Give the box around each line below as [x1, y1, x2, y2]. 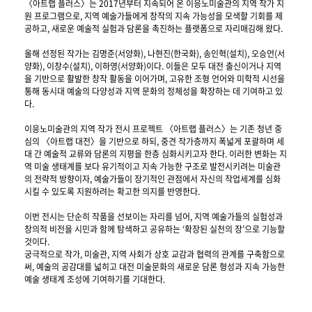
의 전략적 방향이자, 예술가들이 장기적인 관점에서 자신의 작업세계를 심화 [24, 173, 281, 186]
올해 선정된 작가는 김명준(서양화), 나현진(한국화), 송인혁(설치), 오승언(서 [24, 47, 285, 61]
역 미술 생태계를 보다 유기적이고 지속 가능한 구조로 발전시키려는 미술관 [24, 160, 281, 173]
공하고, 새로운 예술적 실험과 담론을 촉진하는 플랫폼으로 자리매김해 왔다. [24, 22, 285, 36]
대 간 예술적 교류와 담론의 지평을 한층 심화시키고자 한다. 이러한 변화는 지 [24, 148, 287, 161]
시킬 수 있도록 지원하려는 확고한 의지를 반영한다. [24, 185, 200, 198]
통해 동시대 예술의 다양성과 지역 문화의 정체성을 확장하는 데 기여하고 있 [24, 85, 283, 98]
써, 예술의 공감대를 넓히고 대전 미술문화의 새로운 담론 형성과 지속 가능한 [24, 260, 285, 274]
